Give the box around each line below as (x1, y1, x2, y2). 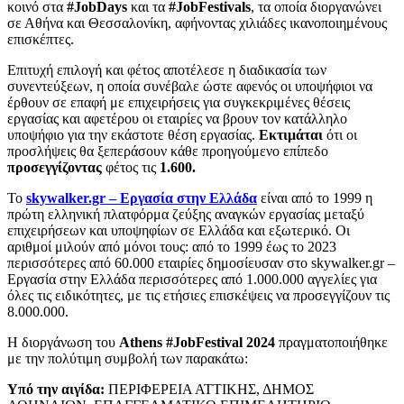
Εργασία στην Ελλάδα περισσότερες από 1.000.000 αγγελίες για (7, 271, 377, 288)
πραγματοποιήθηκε (275, 335, 388, 351)
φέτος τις (102, 160, 160, 176)
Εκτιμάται (255, 127, 323, 143)
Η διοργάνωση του (7, 335, 119, 351)
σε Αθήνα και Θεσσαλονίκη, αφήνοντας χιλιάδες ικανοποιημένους (7, 15, 387, 32)
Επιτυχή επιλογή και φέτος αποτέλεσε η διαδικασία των (7, 62, 326, 78)
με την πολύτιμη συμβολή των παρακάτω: (7, 351, 248, 367)
